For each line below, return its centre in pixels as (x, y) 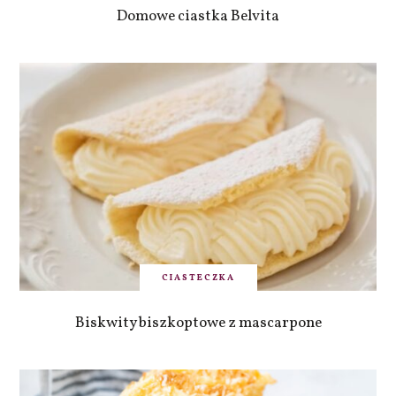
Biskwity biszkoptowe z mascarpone (198, 324)
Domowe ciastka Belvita (198, 17)
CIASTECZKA (198, 278)
